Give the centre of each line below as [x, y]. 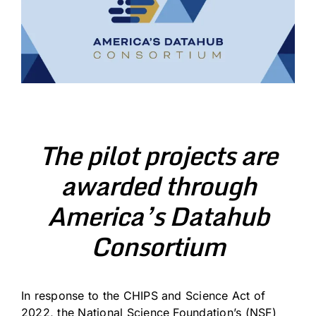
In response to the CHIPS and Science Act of [144, 295]
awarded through [158, 185]
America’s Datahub [158, 215]
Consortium [158, 246]
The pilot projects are [158, 155]
